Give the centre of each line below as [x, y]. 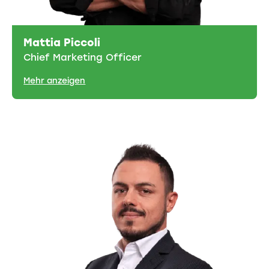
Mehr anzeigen [55, 81]
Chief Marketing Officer [83, 57]
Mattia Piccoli [62, 42]
